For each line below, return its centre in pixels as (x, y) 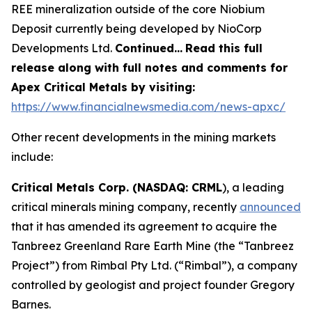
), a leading (253, 187)
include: (32, 156)
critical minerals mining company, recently (125, 206)
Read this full (224, 48)
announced (270, 206)
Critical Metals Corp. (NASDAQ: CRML (117, 187)
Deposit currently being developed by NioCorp (136, 28)
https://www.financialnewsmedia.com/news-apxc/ (148, 106)
